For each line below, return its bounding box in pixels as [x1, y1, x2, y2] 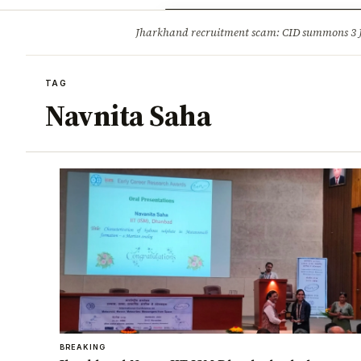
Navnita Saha [45, 95, 211, 135]
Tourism [254, 18, 293, 31]
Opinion [196, 18, 233, 31]
